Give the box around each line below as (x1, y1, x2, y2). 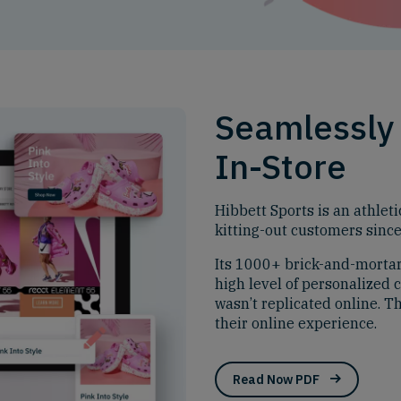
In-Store (215, 144, 346, 188)
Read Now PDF (233, 371, 320, 388)
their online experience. (215, 314, 377, 332)
